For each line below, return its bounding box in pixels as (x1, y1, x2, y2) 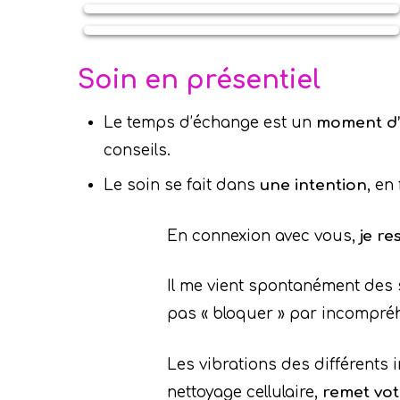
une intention (259, 177, 367, 195)
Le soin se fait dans (103, 177, 260, 195)
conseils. (103, 141, 171, 159)
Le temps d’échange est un (103, 113, 316, 131)
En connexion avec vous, (167, 227, 360, 245)
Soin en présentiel (78, 65, 321, 95)
